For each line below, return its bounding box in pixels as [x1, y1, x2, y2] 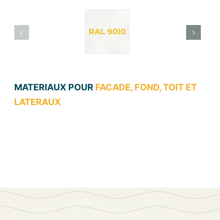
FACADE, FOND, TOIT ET [95, 82, 197, 92]
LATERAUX [14, 96, 61, 107]
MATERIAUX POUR [14, 82, 93, 92]
